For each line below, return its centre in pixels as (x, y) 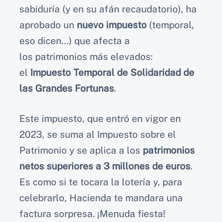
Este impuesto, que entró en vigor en (100, 118)
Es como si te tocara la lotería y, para (101, 182)
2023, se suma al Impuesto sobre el (98, 134)
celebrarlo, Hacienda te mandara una (101, 197)
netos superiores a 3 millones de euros (105, 166)
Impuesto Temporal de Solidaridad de (112, 73)
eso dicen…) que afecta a (75, 41)
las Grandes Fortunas (67, 88)
